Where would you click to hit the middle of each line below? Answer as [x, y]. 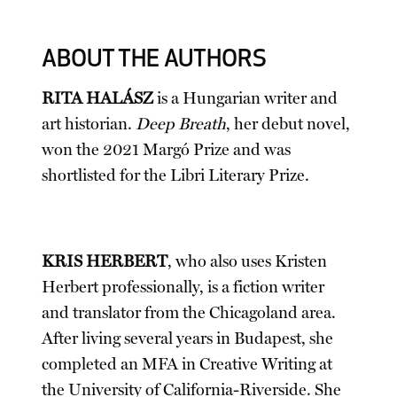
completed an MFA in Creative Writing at [187, 365]
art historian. [89, 125]
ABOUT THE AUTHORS [155, 61]
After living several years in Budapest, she [188, 339]
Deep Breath [181, 125]
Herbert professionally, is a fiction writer [183, 288]
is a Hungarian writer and [246, 99]
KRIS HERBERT [105, 262]
